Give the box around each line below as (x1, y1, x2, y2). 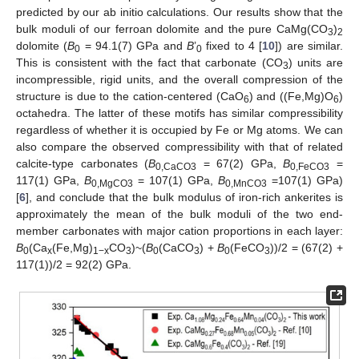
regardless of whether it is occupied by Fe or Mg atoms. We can (16, 123, 343, 137)
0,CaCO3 (155, 161, 197, 173)
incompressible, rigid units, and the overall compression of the (16, 73, 343, 87)
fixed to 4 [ (202, 39, 263, 53)
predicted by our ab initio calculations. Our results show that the (16, 6, 343, 19)
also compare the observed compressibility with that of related (16, 140, 343, 154)
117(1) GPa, (16, 174, 84, 188)
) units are (288, 56, 344, 70)
